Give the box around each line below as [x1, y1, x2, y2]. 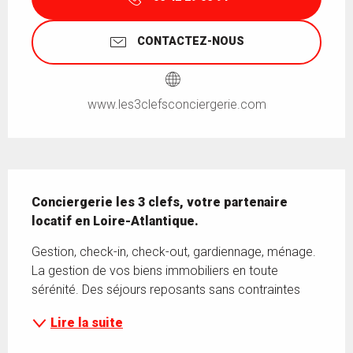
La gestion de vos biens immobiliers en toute [32, 262, 278, 278]
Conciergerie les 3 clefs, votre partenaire [32, 194, 288, 210]
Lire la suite [50, 314, 123, 330]
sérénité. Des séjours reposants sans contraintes [32, 281, 300, 297]
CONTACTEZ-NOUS [137, 35, 244, 49]
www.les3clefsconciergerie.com [87, 96, 266, 112]
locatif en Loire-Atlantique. [32, 213, 199, 229]
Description [8, 169, 86, 186]
